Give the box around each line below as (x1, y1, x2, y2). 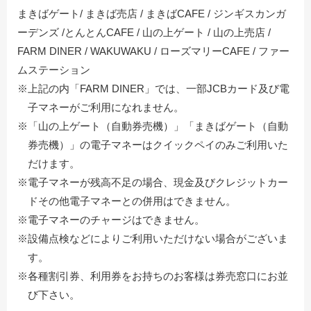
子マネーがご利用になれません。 (28, 101, 185, 114)
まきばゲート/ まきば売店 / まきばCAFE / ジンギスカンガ (17, 8, 286, 20)
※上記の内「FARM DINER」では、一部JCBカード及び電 (17, 83, 289, 95)
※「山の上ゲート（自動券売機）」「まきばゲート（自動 (17, 120, 288, 133)
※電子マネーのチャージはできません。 (17, 214, 205, 226)
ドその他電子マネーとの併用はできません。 (28, 195, 237, 208)
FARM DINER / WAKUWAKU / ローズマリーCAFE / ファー (17, 45, 289, 58)
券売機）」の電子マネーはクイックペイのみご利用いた (28, 139, 289, 151)
